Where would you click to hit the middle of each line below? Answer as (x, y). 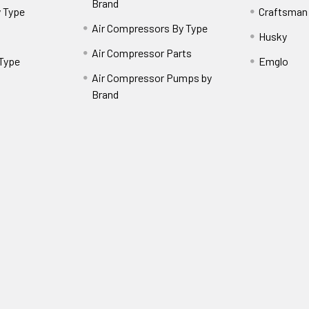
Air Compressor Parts (142, 53)
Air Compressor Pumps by (152, 78)
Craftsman (283, 12)
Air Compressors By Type (150, 28)
